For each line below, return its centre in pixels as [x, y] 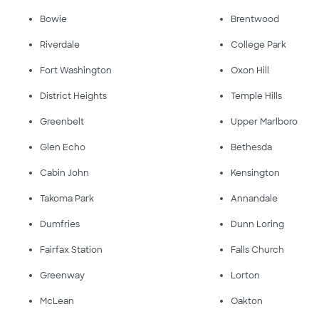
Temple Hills [257, 96]
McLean [57, 301]
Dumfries [60, 224]
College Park [259, 45]
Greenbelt [62, 122]
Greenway [62, 276]
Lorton [246, 276]
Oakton [247, 301]
